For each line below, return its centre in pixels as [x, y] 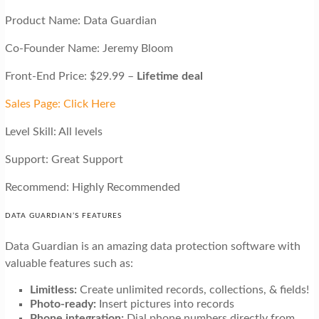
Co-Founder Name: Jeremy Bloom [89, 48]
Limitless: [54, 289]
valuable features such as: [70, 263]
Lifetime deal [169, 76]
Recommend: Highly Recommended [92, 187]
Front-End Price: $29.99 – [70, 76]
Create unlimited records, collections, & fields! [194, 289]
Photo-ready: [63, 304]
